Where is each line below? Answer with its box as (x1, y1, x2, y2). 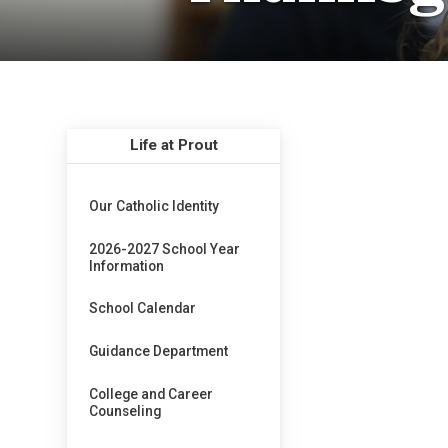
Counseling (89, 402, 162, 419)
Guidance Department (89, 343, 229, 360)
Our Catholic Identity (89, 197, 220, 214)
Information (89, 257, 165, 274)
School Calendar (89, 300, 197, 317)
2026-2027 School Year (89, 240, 241, 257)
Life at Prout (129, 136, 218, 155)
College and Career (89, 385, 214, 402)
